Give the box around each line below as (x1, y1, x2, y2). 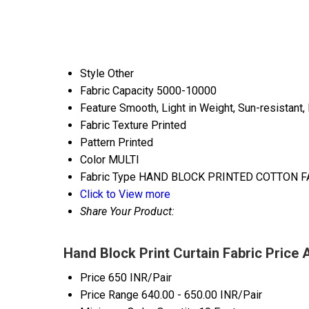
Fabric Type (80, 170, 136, 184)
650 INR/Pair (108, 271, 172, 285)
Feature (80, 101, 117, 115)
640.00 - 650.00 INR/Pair (141, 288, 262, 302)
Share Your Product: (80, 205, 175, 219)
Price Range (80, 288, 139, 302)
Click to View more (80, 188, 170, 201)
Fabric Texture (80, 119, 148, 132)
